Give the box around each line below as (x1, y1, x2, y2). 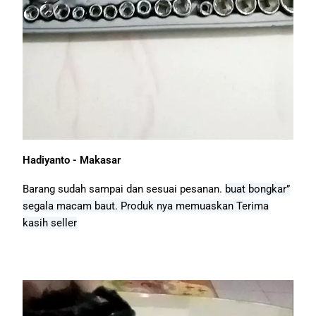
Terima (236, 199, 269, 212)
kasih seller (23, 216, 78, 229)
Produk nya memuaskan (121, 199, 237, 212)
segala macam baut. (23, 199, 121, 212)
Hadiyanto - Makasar (23, 153, 121, 166)
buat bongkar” (225, 182, 291, 195)
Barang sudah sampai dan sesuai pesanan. (23, 182, 226, 195)
